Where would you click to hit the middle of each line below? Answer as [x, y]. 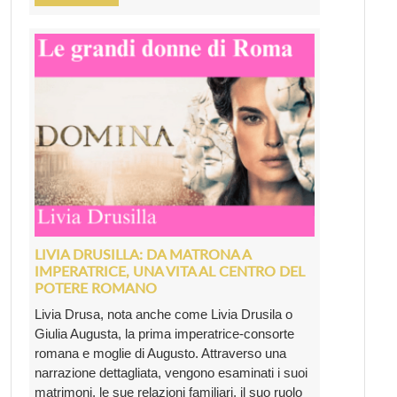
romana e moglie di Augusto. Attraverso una [160, 354]
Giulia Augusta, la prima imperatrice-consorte [164, 334]
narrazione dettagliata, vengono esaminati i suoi [171, 373]
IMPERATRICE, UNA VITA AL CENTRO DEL [170, 271]
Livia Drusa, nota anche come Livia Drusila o [163, 315]
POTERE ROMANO [96, 288]
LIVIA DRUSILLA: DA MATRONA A [143, 254]
